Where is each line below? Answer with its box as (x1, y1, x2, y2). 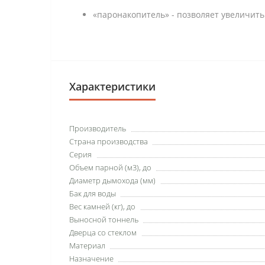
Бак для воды (69, 188, 116, 199)
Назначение (69, 253, 114, 264)
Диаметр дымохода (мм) (69, 175, 156, 186)
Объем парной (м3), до (69, 162, 151, 173)
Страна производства (69, 136, 148, 147)
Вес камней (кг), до (69, 201, 135, 212)
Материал (69, 240, 105, 251)
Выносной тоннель (69, 214, 138, 225)
